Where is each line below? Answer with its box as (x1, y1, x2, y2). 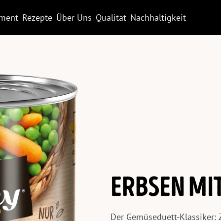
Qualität (95, 11, 126, 23)
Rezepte (22, 11, 52, 23)
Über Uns (56, 11, 92, 23)
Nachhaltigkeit (130, 11, 186, 23)
